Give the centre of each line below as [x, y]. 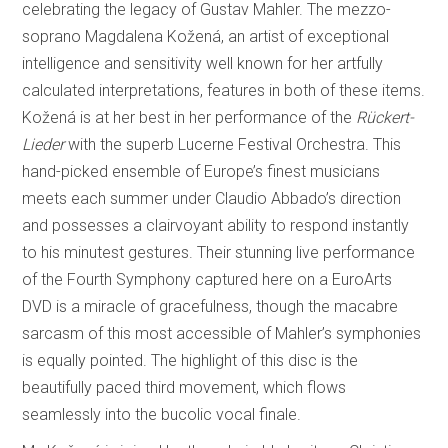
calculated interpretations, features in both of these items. [224, 91]
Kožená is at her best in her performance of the [189, 118]
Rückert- [385, 118]
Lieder [43, 145]
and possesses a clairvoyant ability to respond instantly [216, 226]
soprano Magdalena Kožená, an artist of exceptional [206, 37]
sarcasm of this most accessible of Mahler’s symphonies [222, 334]
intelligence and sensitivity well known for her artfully [203, 64]
